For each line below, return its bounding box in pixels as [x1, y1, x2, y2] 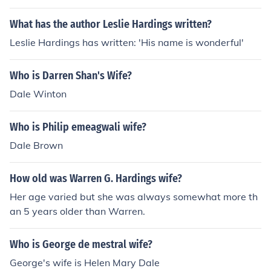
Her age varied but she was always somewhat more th [10, 191, 258, 203]
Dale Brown [10, 139, 63, 151]
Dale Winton [10, 88, 67, 100]
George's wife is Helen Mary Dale [10, 256, 160, 269]
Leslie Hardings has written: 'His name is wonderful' [10, 36, 244, 48]
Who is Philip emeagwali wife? [10, 120, 146, 134]
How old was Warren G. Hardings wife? [10, 172, 182, 185]
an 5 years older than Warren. [10, 205, 145, 217]
